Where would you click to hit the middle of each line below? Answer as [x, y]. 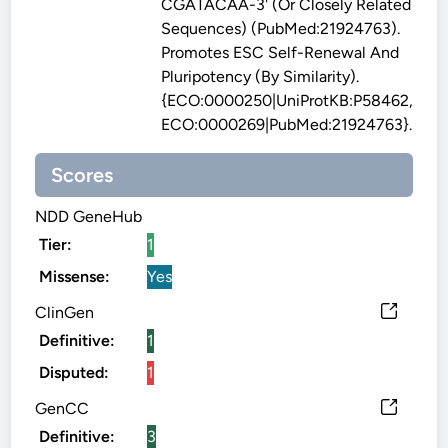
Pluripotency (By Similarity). [260, 76]
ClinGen [65, 312]
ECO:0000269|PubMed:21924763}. [287, 124]
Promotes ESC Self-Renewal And [280, 52]
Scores [82, 175]
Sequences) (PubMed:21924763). [281, 28]
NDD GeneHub [89, 216]
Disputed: [74, 372]
